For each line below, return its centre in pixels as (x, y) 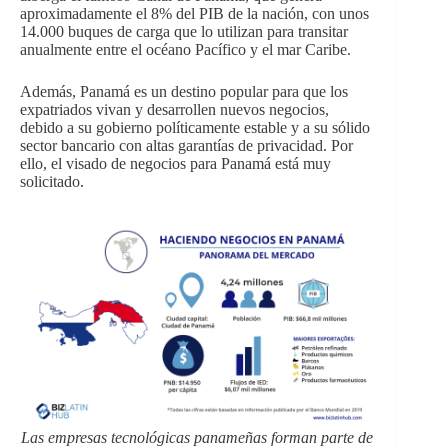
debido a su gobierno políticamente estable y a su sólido (195, 128)
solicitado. (52, 182)
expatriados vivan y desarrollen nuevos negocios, (174, 110)
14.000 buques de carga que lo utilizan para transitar (184, 32)
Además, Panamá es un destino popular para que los (184, 92)
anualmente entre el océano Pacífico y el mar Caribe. (185, 50)
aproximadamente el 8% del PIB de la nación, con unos (194, 14)
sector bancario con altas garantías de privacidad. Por (186, 146)
